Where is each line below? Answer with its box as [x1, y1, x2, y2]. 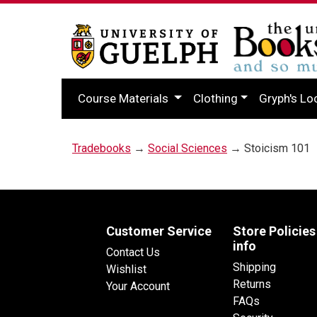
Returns [233, 277, 271, 291]
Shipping [233, 260, 276, 274]
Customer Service [106, 223, 212, 238]
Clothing [192, 91, 238, 105]
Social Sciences [148, 141, 227, 155]
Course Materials [78, 91, 171, 105]
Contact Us [106, 245, 160, 259]
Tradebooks [72, 141, 131, 155]
